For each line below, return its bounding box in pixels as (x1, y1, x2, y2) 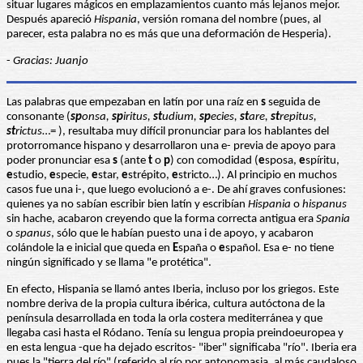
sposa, (265, 155, 299, 168)
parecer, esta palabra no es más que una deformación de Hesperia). (6, 28, 331, 41)
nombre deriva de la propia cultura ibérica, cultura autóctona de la (6, 298, 325, 311)
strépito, (128, 169, 172, 182)
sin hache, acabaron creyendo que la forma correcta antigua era (6, 213, 316, 226)
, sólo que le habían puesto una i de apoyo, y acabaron (51, 228, 314, 241)
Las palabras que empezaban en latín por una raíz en (6, 96, 261, 109)
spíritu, (305, 155, 340, 168)
